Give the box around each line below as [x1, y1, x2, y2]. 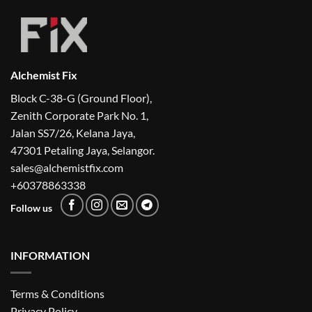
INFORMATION [10, 248, 90, 262]
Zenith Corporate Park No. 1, [10, 108, 148, 122]
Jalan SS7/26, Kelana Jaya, [10, 125, 135, 139]
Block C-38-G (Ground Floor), [10, 91, 152, 104]
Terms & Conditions [10, 286, 104, 300]
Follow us [10, 203, 52, 214]
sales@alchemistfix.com [10, 160, 123, 174]
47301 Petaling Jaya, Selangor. [10, 143, 155, 157]
